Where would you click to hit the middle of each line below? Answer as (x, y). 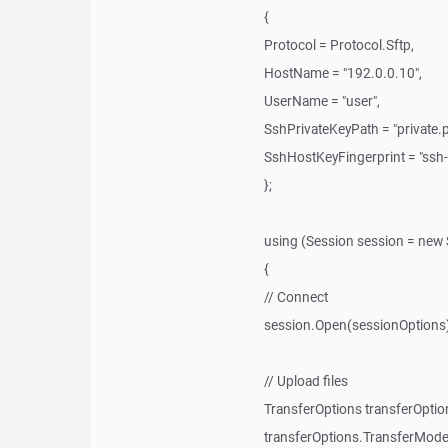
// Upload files (305, 381)
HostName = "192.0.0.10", (342, 73)
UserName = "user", (321, 101)
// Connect (295, 297)
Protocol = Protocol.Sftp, (338, 45)
